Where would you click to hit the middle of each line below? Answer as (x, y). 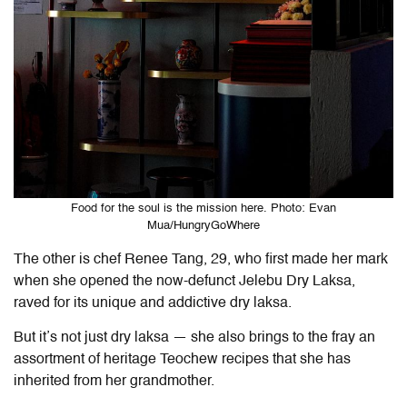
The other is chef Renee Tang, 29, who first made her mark (201, 260)
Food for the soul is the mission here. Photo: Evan (203, 209)
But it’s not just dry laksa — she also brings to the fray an (194, 338)
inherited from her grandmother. (114, 382)
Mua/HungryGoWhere (203, 226)
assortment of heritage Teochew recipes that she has (182, 360)
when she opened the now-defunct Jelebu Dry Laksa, (184, 282)
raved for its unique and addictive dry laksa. (154, 304)
